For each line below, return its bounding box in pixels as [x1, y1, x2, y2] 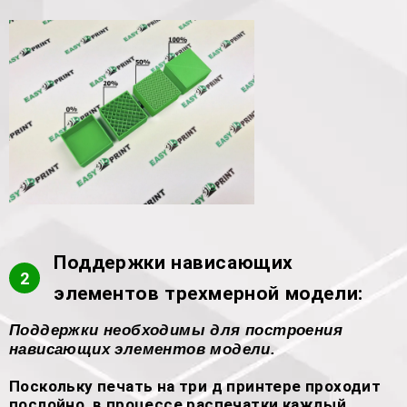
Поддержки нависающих [54, 252, 294, 273]
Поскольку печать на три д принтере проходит [9, 377, 382, 395]
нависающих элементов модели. [9, 341, 276, 358]
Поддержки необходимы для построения [9, 322, 342, 339]
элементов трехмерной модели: [54, 283, 363, 304]
